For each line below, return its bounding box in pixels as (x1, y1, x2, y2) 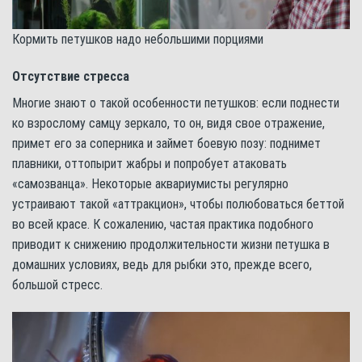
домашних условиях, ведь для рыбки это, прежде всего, (12, 257, 312, 273)
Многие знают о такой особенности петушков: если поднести (12, 95, 339, 112)
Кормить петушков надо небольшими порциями (12, 32, 263, 48)
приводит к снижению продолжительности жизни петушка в (12, 237, 330, 253)
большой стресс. (12, 277, 103, 293)
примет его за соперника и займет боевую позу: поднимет (12, 136, 321, 152)
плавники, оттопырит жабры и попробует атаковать (12, 156, 287, 172)
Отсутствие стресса (12, 69, 129, 85)
